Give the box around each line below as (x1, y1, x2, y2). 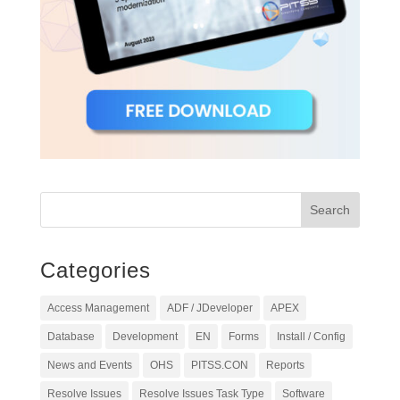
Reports (265, 359, 304, 372)
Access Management (46, 302, 149, 315)
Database (46, 330, 95, 344)
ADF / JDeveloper (166, 302, 253, 315)
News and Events (46, 359, 132, 372)
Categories (39, 258, 151, 283)
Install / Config (276, 330, 346, 344)
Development (112, 330, 178, 344)
